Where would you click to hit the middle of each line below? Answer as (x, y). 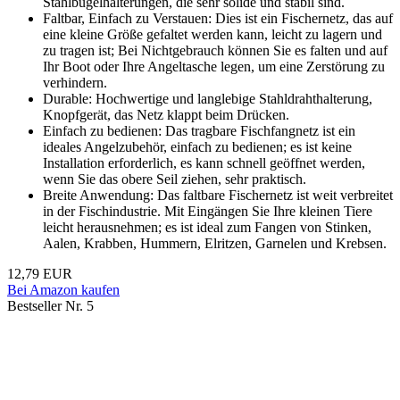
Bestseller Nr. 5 (50, 306)
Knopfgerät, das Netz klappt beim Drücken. (166, 115)
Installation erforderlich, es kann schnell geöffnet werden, (204, 163)
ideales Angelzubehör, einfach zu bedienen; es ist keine (197, 147)
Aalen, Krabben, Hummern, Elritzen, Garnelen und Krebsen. (215, 244)
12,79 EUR (40, 274)
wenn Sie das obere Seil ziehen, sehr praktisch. (175, 179)
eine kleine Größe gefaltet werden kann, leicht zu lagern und (212, 35)
